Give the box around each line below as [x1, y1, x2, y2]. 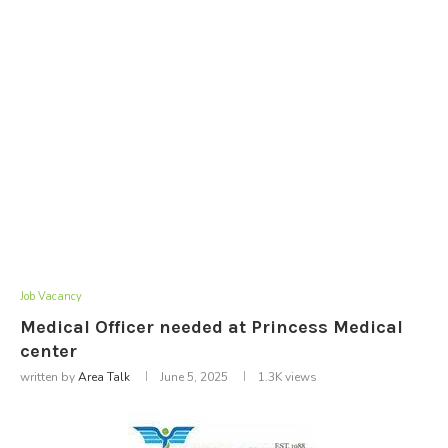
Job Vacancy [20, 288, 82, 304]
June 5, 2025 [160, 368, 228, 385]
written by [20, 368, 78, 385]
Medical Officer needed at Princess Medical [20, 315, 403, 338]
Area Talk [78, 368, 130, 385]
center [20, 339, 77, 362]
